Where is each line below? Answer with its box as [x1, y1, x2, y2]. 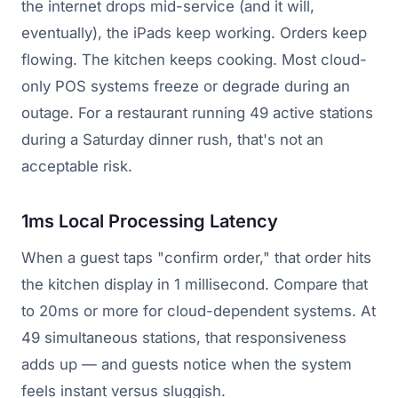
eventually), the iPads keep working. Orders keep [21, 23, 367, 42]
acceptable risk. [21, 156, 132, 175]
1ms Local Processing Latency [21, 210, 278, 232]
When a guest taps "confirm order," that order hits [21, 248, 371, 267]
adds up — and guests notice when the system [21, 354, 352, 373]
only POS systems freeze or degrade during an [21, 76, 350, 95]
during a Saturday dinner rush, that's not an [21, 130, 323, 148]
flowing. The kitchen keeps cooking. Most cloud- [21, 50, 367, 68]
